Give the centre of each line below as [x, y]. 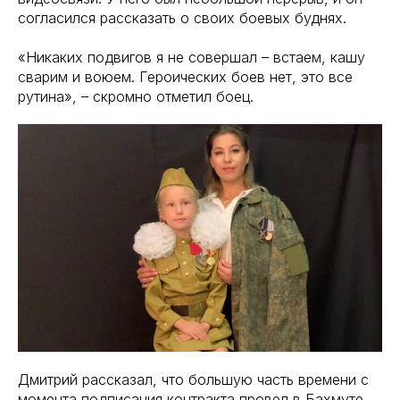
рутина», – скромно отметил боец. [136, 96]
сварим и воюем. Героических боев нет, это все [185, 77]
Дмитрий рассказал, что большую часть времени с [193, 379]
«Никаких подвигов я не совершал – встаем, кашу [192, 57]
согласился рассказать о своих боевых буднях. [182, 18]
